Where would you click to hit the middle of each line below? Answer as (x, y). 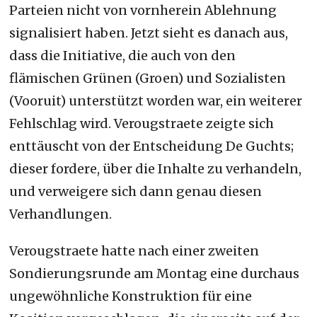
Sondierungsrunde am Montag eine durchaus (155, 273)
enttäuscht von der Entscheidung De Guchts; (152, 146)
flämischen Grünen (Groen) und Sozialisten (148, 78)
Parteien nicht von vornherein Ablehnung (143, 10)
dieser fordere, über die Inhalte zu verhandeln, (156, 168)
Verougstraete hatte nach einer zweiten (134, 250)
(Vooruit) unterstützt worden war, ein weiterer (156, 100)
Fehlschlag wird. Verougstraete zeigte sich (142, 123)
